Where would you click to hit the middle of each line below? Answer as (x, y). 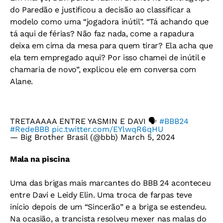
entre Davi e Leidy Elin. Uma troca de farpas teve (101, 195)
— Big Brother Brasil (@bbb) (65, 137)
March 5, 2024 (148, 137)
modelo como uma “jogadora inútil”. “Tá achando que (109, 21)
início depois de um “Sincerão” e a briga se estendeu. (109, 207)
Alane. (22, 81)
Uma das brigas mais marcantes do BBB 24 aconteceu (111, 183)
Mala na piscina (40, 159)
